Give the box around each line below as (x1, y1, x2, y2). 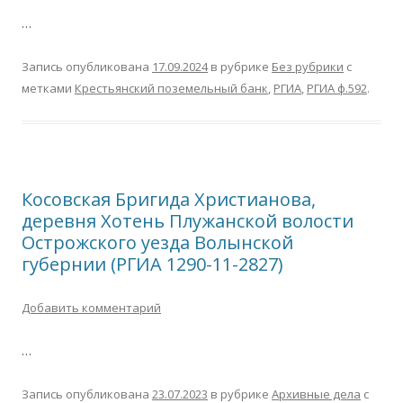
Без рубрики (272, 58, 344, 75)
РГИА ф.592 (307, 80, 367, 96)
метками (22, 80, 75, 96)
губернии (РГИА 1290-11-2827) (22, 252, 283, 276)
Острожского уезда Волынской (22, 230, 293, 255)
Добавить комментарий (22, 300, 161, 316)
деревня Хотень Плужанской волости (22, 209, 354, 233)
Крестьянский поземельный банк (75, 80, 268, 96)
